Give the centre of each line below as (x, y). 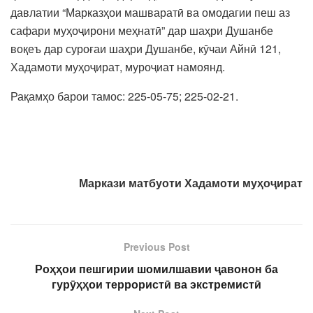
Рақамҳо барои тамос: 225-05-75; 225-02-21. (124, 96)
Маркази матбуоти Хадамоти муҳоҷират (191, 182)
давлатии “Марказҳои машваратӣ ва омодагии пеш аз (150, 12)
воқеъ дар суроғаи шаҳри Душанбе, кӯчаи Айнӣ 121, (146, 48)
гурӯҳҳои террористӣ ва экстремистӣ (156, 284)
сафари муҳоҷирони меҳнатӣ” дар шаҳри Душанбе (142, 30)
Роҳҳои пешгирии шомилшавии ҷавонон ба (156, 268)
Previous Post (156, 246)
